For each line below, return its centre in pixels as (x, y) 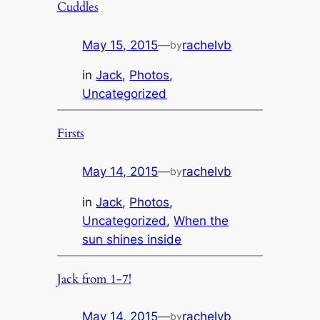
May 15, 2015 (120, 45)
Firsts (70, 134)
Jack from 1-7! (94, 279)
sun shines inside (132, 239)
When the (201, 220)
